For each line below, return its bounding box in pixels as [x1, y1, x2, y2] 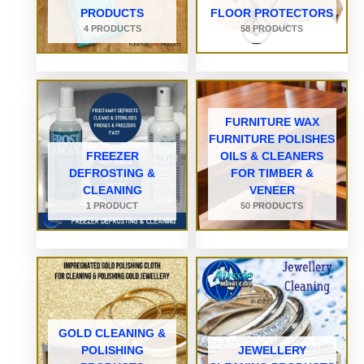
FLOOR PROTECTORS [210, 6, 334, 19]
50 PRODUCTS [240, 200, 304, 210]
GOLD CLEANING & [58, 327, 167, 340]
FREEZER [85, 149, 139, 162]
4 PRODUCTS [83, 23, 141, 33]
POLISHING [80, 344, 144, 357]
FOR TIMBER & [230, 166, 314, 180]
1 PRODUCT [86, 200, 139, 210]
